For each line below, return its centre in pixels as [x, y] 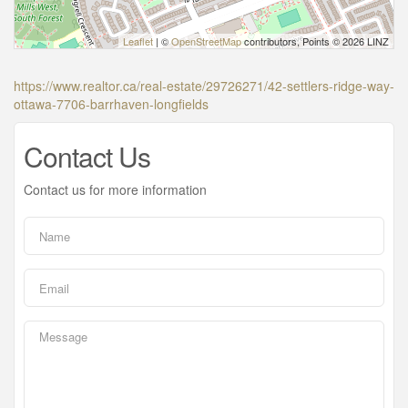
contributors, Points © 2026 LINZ [315, 41]
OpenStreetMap [206, 41]
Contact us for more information [115, 190]
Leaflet [138, 41]
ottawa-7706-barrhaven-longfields [111, 104]
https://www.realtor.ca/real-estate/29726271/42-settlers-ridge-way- [204, 86]
